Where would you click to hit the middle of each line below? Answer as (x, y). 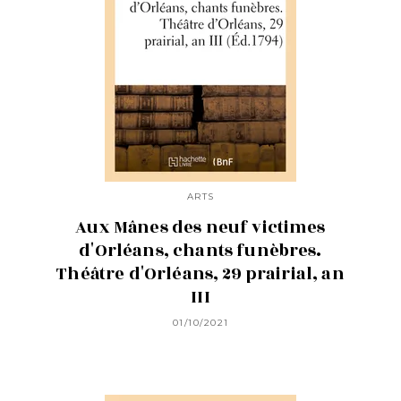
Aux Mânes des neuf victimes (200, 228)
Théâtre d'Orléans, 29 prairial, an (200, 274)
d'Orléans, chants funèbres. (200, 251)
